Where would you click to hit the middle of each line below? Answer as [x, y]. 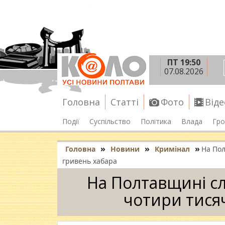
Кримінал [172, 149]
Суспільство [110, 121]
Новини [125, 149]
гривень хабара [90, 161]
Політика [156, 121]
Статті [125, 102]
